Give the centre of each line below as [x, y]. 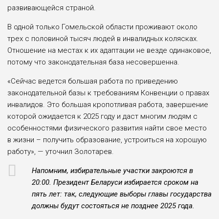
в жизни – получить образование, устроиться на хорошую [107, 140]
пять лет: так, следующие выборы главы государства [122, 194]
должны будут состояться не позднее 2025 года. [113, 206]
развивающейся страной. [52, 8]
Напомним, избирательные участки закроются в [112, 171]
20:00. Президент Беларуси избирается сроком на [115, 183]
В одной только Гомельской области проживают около [102, 27]
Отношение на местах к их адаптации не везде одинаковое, [109, 51]
